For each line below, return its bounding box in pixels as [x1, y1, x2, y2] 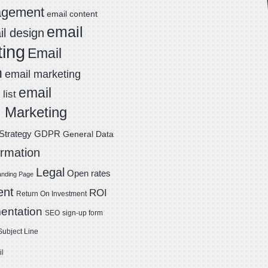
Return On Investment [16, 190, 87, 198]
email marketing [5, 68, 81, 80]
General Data [63, 130, 114, 139]
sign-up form [62, 209, 103, 217]
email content [47, 9, 98, 19]
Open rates [67, 168, 111, 178]
